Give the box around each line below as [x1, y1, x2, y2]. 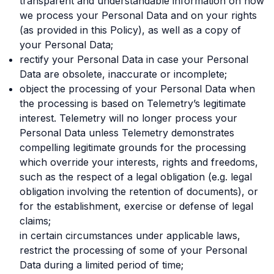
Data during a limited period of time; [20, 259, 183, 271]
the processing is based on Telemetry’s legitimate [20, 97, 246, 109]
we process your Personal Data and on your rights [20, 9, 257, 21]
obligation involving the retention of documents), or [20, 185, 258, 198]
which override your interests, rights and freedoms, [20, 156, 258, 168]
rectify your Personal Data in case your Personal [20, 53, 248, 65]
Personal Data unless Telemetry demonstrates [20, 127, 234, 139]
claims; [20, 215, 51, 227]
